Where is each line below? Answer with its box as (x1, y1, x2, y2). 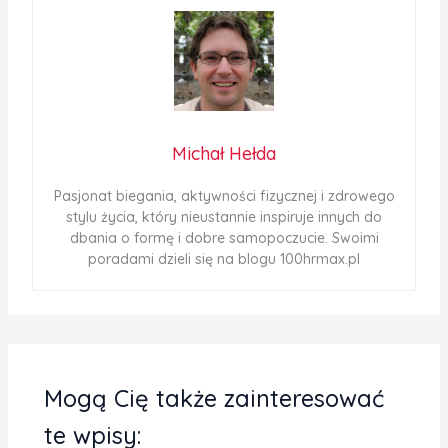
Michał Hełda (172, 141, 276, 165)
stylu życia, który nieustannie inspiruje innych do (66, 207, 382, 226)
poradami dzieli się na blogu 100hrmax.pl (88, 249, 360, 268)
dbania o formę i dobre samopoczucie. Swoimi (69, 228, 379, 247)
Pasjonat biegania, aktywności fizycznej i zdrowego (53, 186, 395, 205)
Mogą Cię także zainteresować (44, 383, 385, 414)
